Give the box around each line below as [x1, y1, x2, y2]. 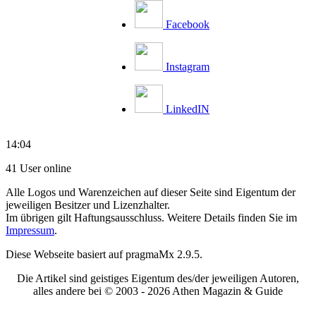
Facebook [166, 18, 209, 30]
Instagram [166, 60, 209, 73]
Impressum [6, 224, 54, 236]
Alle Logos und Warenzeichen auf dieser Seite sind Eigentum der [6, 186, 296, 198]
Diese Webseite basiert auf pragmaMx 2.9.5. [6, 248, 202, 260]
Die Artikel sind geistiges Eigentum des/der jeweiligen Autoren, [17, 272, 299, 284]
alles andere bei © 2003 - [33, 284, 147, 297]
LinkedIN [166, 102, 209, 115]
